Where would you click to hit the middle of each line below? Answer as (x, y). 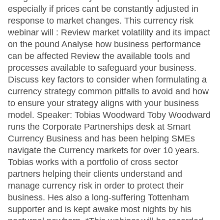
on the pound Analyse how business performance (104, 44)
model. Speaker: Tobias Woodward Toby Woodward (109, 115)
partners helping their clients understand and (95, 174)
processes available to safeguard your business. (102, 68)
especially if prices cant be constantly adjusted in (103, 9)
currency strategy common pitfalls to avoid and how (108, 91)
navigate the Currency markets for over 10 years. (104, 150)
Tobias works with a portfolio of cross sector (93, 162)
